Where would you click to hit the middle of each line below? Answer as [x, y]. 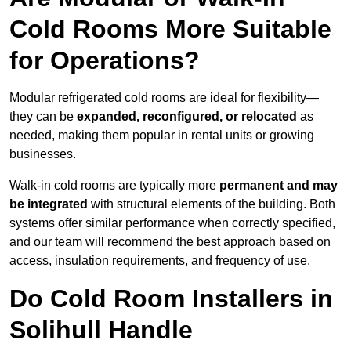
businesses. [43, 154]
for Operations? [105, 61]
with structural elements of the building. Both [212, 204]
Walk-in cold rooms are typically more [114, 186]
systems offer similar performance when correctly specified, [172, 223]
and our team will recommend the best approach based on [170, 242]
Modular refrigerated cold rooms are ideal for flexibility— [164, 98]
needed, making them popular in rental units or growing [162, 136]
